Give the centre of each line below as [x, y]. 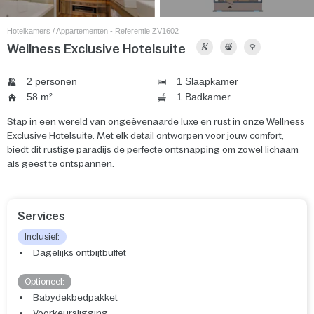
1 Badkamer [202, 97]
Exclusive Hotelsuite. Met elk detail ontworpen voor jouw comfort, [145, 136]
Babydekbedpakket [75, 298]
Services [41, 216]
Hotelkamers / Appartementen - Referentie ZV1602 [93, 31]
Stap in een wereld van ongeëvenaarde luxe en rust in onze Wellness [156, 122]
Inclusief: [42, 237]
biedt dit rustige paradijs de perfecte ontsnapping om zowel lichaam [153, 150]
